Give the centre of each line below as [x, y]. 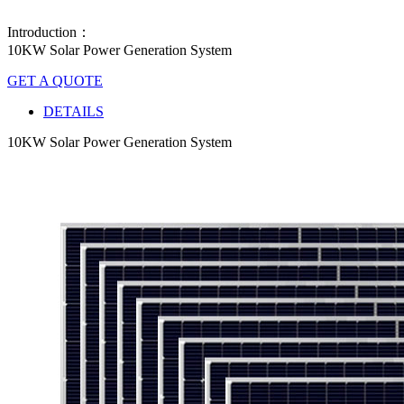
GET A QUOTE [55, 81]
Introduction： [49, 32]
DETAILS [73, 112]
